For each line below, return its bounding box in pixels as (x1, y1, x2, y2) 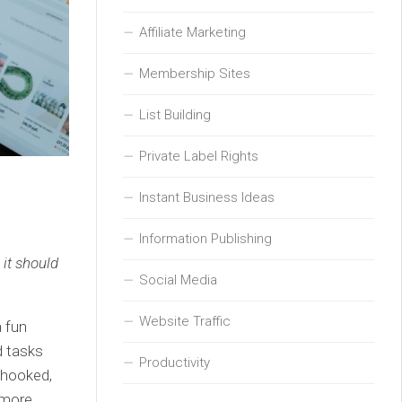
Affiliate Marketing (139, 23, 246, 40)
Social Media (139, 271, 217, 288)
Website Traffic (139, 312, 231, 329)
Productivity (139, 354, 210, 371)
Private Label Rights (139, 147, 258, 164)
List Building (139, 106, 211, 123)
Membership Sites (139, 65, 250, 82)
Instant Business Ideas (139, 188, 275, 205)
